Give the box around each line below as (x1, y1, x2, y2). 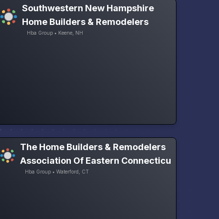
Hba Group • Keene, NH (26, 30, 83, 36)
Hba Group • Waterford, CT (24, 169, 89, 175)
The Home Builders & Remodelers (20, 142, 166, 153)
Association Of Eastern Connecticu (20, 155, 171, 166)
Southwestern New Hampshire (22, 3, 154, 14)
